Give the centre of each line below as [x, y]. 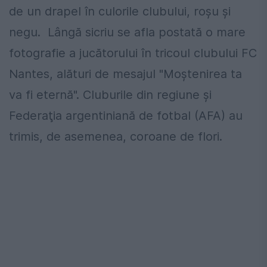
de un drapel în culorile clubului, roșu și [120, 12]
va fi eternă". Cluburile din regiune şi [110, 95]
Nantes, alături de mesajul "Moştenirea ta [125, 74]
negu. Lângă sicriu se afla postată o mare [127, 32]
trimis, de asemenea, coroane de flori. [116, 137]
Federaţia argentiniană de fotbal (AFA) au [126, 116]
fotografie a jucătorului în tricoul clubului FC [133, 53]
